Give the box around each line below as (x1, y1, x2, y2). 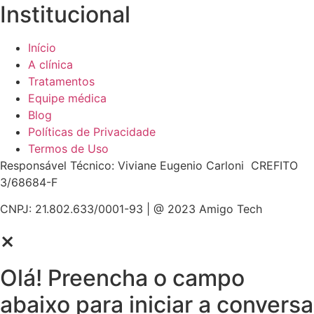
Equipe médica (28, 90, 107, 105)
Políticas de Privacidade (28, 124, 156, 139)
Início (28, 40, 56, 55)
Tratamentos (28, 74, 95, 88)
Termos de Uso (28, 141, 109, 156)
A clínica (28, 57, 73, 71)
